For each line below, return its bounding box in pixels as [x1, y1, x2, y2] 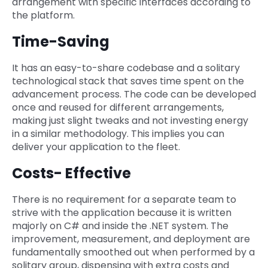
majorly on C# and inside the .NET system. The [12, 218, 229, 233]
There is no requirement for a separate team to [12, 192, 236, 206]
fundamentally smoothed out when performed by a [12, 245, 255, 259]
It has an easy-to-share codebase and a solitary [12, 60, 240, 75]
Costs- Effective [12, 163, 131, 183]
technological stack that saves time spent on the [12, 74, 244, 88]
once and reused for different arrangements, [12, 100, 224, 114]
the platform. [12, 8, 77, 22]
